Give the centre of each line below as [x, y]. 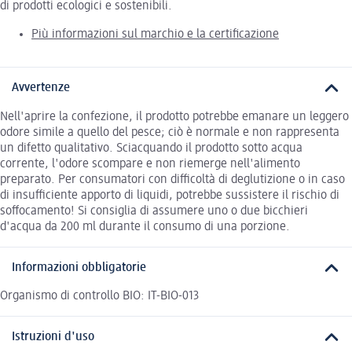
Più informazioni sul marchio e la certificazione [155, 35]
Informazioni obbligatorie [79, 268]
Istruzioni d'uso [53, 337]
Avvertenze [41, 88]
